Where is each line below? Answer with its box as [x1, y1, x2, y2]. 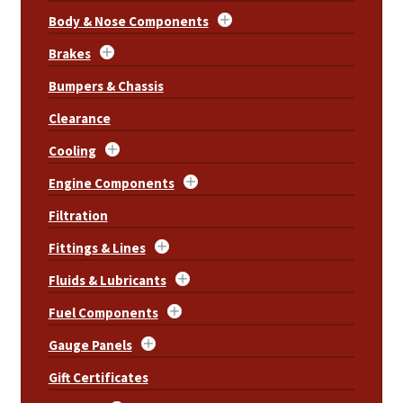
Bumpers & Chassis [48, 76, 164, 94]
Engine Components [48, 174, 175, 192]
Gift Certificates [48, 368, 148, 386]
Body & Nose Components [48, 12, 209, 30]
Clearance [48, 109, 111, 127]
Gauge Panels [48, 336, 132, 354]
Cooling [48, 141, 96, 159]
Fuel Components [48, 303, 158, 321]
